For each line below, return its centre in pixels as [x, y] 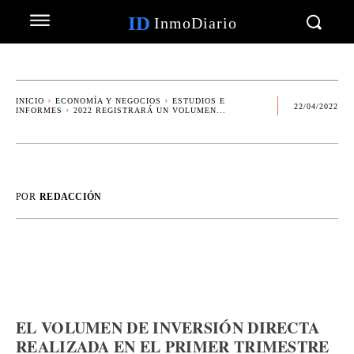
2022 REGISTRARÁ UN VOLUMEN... [150, 110]
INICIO [30, 101]
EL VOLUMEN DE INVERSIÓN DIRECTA [168, 328]
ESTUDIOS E [199, 101]
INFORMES [39, 110]
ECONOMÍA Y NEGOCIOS [108, 101]
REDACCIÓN [70, 197]
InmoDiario [195, 23]
